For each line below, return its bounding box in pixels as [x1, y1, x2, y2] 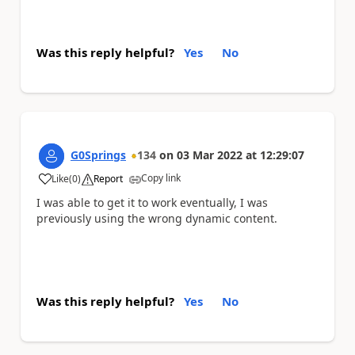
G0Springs [71, 147, 126, 162]
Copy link [141, 171, 181, 185]
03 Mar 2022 [177, 147, 242, 162]
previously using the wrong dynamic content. [36, 211, 277, 226]
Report [94, 172, 123, 185]
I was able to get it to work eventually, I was [36, 195, 268, 210]
